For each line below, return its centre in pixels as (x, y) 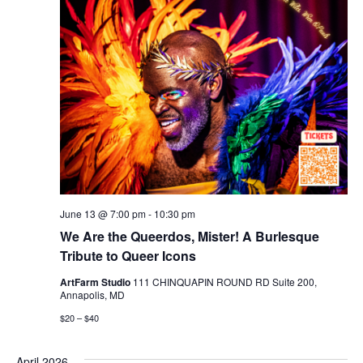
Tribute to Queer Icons (128, 255)
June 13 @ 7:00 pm (102, 213)
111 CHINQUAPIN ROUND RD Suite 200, (224, 281)
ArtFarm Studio (96, 282)
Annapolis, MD (92, 294)
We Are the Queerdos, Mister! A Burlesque (189, 236)
